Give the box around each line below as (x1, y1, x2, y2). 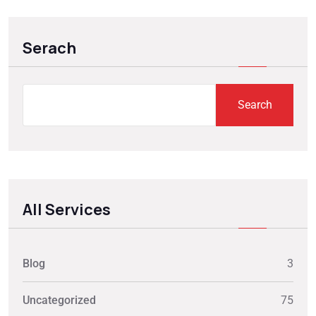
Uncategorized (23, 293, 96, 308)
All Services (23, 199, 111, 221)
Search (237, 97, 272, 111)
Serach (23, 37, 76, 59)
